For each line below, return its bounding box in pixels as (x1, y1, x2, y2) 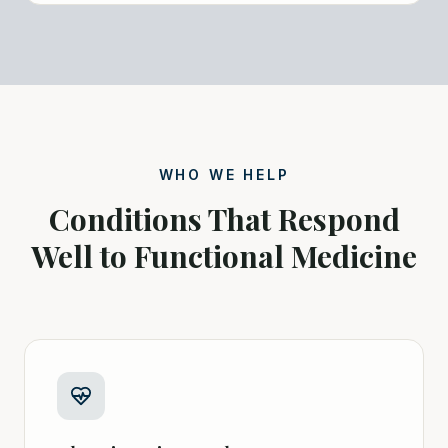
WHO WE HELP (158, 166, 290, 184)
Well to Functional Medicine (31, 236, 417, 277)
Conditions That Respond (48, 199, 400, 240)
